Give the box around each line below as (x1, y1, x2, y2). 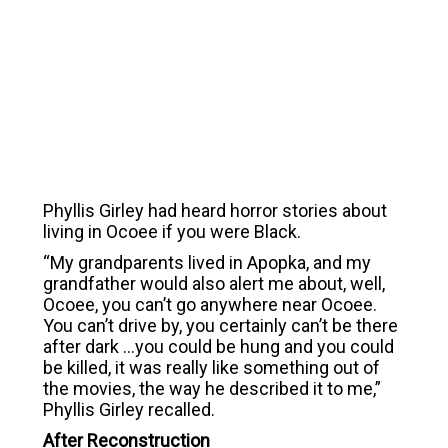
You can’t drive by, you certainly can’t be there (42, 315, 398, 336)
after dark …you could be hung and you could (42, 336, 394, 357)
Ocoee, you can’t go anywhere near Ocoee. (42, 294, 377, 315)
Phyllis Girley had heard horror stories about (42, 200, 387, 221)
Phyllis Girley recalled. (42, 399, 215, 420)
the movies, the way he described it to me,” (42, 378, 381, 399)
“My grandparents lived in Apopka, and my (42, 252, 371, 273)
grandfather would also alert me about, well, (42, 273, 385, 294)
